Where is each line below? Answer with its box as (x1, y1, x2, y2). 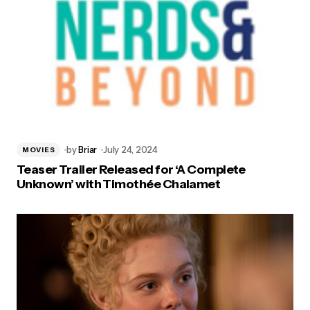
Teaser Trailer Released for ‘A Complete (17, 162, 246, 177)
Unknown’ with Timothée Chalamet (17, 176, 221, 192)
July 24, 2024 (103, 144, 158, 155)
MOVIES (22, 145, 55, 154)
